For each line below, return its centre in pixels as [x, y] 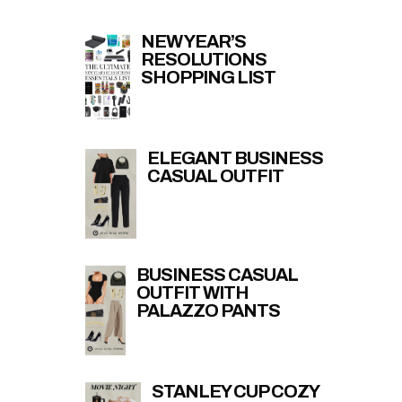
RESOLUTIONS [204, 59]
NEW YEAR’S [194, 41]
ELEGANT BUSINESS [236, 157]
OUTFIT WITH [193, 292]
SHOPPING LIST [209, 77]
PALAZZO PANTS [209, 310]
